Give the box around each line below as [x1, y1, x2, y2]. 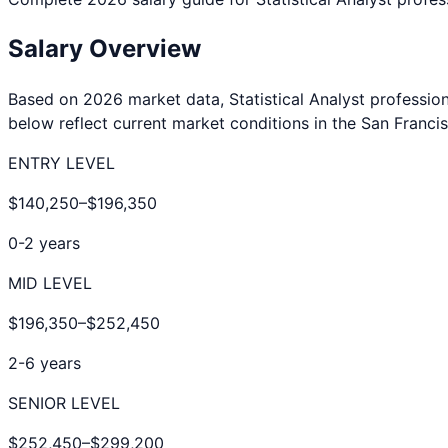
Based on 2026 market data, [8, 88, 229, 109]
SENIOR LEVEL [8, 392, 120, 413]
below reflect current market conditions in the [8, 112, 361, 133]
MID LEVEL [8, 272, 92, 293]
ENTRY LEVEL [8, 152, 115, 173]
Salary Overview [8, 33, 201, 63]
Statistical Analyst [229, 88, 365, 109]
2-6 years [8, 352, 81, 373]
